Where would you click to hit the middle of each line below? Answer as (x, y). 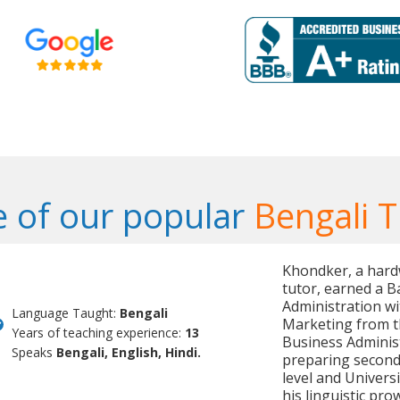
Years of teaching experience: (99, 333)
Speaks (34, 353)
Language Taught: (66, 313)
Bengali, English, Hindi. (129, 353)
